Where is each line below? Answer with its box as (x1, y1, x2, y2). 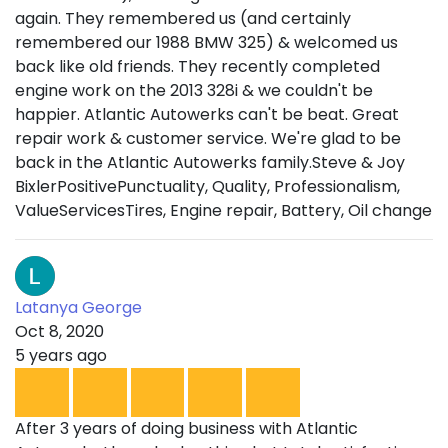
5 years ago (15, 344, 107, 368)
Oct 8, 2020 (15, 320, 104, 344)
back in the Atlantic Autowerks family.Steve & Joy (15, 151, 405, 175)
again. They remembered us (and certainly (15, 7, 351, 31)
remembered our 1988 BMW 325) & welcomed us (15, 31, 398, 55)
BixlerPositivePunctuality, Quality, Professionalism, (15, 175, 400, 199)
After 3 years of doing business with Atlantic (15, 417, 358, 441)
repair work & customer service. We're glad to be (15, 127, 401, 151)
